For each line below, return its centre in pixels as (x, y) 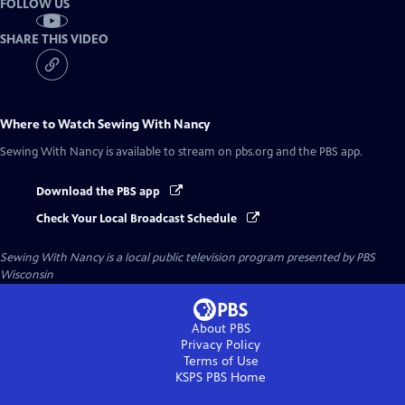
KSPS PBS (201, 378)
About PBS (221, 329)
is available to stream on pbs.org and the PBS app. (233, 151)
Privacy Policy (221, 345)
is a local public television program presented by (230, 258)
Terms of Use (221, 362)
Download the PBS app (99, 191)
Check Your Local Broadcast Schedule (138, 219)
